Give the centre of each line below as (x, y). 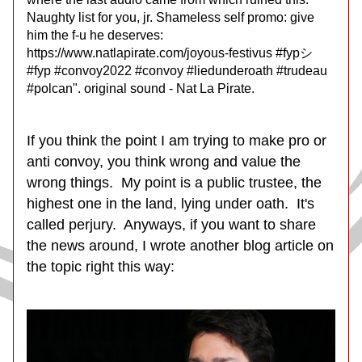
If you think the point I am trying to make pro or (177, 141)
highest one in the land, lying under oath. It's (170, 204)
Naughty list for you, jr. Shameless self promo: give (170, 17)
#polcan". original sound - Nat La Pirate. (141, 88)
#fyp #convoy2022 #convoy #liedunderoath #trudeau (177, 71)
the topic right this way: (101, 267)
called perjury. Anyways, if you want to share (171, 225)
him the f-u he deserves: (95, 35)
